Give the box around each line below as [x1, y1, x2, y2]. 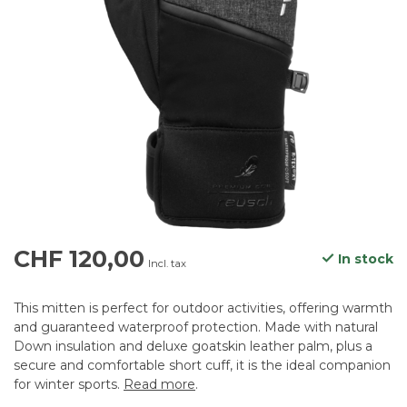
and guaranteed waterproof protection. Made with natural [14, 319, 378, 336]
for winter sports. [14, 376, 124, 393]
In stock [334, 251, 393, 268]
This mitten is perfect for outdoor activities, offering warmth [14, 300, 392, 317]
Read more [124, 376, 195, 393]
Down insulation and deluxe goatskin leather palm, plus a [14, 338, 372, 355]
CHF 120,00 [14, 245, 144, 273]
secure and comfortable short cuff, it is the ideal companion [14, 357, 391, 374]
